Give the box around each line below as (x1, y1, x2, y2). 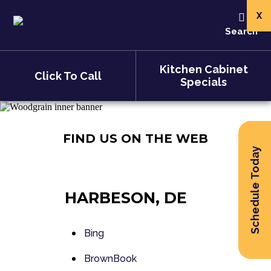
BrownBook (83, 252, 137, 264)
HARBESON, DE (64, 188, 187, 207)
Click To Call (34, 69, 102, 82)
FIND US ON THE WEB (63, 131, 208, 146)
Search (225, 25, 258, 37)
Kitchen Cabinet (159, 63, 248, 76)
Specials (180, 76, 227, 88)
